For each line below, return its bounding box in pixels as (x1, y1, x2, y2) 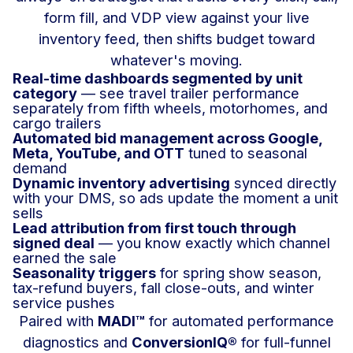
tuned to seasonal (184, 144, 307, 162)
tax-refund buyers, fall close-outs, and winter (13, 279, 314, 297)
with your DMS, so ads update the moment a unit (13, 189, 338, 207)
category (13, 84, 77, 102)
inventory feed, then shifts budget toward (38, 30, 315, 48)
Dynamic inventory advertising (13, 174, 230, 192)
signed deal (13, 234, 95, 252)
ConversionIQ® (131, 333, 237, 351)
